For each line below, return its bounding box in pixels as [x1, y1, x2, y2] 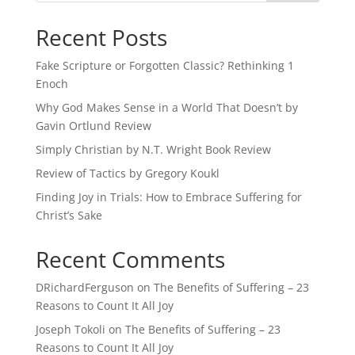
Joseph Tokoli [35, 322, 105, 338]
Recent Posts [35, 22, 167, 53]
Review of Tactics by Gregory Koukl [35, 166, 219, 181]
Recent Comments [35, 244, 225, 275]
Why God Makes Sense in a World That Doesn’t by [35, 100, 298, 116]
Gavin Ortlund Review [35, 118, 151, 134]
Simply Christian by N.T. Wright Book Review [35, 142, 271, 158]
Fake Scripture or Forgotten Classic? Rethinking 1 [35, 58, 294, 74]
